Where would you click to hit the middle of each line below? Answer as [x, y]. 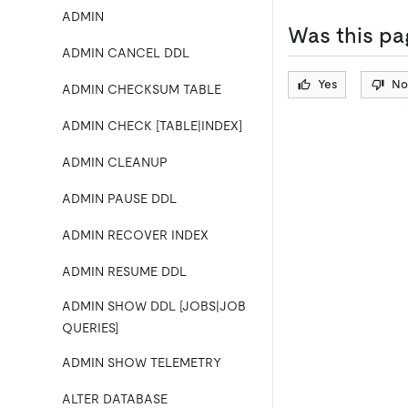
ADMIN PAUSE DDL [119, 199]
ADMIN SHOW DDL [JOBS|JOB [154, 306]
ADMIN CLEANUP [115, 162]
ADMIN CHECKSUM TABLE [142, 89]
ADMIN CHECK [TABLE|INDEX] [152, 126]
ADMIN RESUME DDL [124, 271]
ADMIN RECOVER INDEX [135, 235]
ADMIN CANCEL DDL [126, 53]
